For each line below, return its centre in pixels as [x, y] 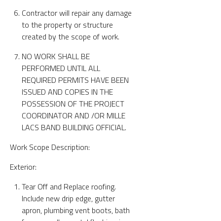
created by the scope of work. [71, 36]
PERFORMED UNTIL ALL [61, 68]
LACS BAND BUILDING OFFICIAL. [74, 127]
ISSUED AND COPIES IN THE [67, 92]
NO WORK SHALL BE [56, 56]
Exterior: [23, 166]
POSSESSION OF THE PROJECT [73, 103]
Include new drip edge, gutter [68, 198]
